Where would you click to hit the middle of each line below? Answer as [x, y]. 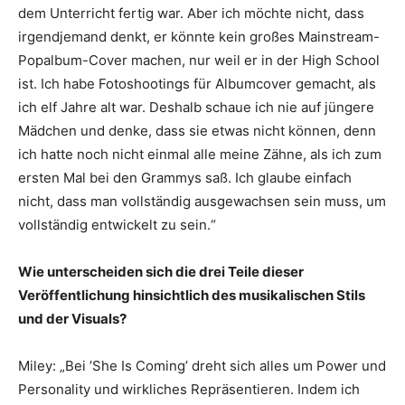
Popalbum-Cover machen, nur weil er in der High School [199, 61]
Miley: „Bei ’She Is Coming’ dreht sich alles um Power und [202, 366]
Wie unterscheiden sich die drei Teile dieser [161, 272]
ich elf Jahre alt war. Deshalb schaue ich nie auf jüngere [196, 108]
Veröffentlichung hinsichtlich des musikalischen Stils [192, 296]
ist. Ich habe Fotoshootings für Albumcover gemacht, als [197, 84]
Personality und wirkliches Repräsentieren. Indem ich [189, 390]
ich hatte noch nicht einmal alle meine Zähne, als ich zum [200, 155]
